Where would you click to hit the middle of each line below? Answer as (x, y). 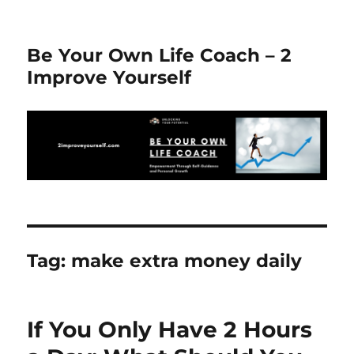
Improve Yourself (109, 77)
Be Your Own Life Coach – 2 (160, 55)
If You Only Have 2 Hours (170, 330)
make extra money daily (187, 261)
